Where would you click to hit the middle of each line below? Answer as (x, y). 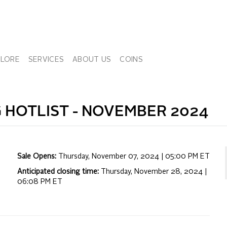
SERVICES (46, 60)
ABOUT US (92, 60)
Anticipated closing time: (59, 172)
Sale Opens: (38, 157)
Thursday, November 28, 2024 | (154, 172)
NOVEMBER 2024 (145, 112)
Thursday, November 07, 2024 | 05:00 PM (128, 157)
